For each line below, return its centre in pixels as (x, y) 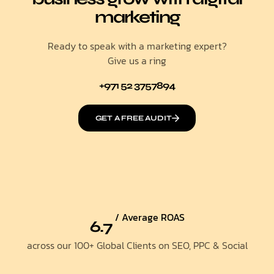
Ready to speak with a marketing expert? (137, 46)
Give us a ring (137, 61)
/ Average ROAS (150, 217)
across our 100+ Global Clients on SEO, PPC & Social (137, 246)
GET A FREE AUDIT (133, 118)
